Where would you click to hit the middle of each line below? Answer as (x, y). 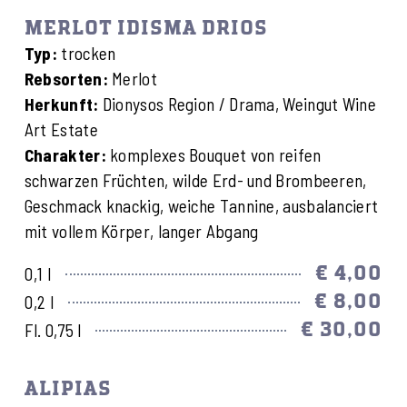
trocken (87, 54)
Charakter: (67, 155)
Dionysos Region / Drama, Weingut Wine (239, 104)
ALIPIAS (68, 390)
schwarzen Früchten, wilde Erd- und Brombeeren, (195, 181)
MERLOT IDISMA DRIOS (146, 29)
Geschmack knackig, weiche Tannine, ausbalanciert (201, 206)
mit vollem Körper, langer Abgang (141, 232)
